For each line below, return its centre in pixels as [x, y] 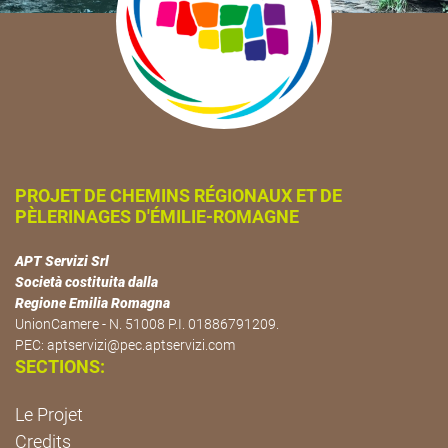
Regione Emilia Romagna [92, 302]
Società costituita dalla [86, 281]
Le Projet [49, 414]
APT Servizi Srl [62, 260]
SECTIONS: [60, 366]
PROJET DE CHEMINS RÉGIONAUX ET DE [178, 195]
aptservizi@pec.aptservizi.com [141, 344]
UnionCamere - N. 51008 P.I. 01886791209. [147, 323]
